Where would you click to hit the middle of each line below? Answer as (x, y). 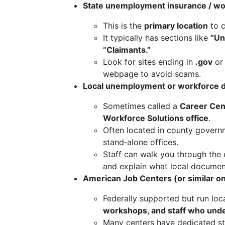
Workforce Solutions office (156, 118)
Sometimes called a (141, 106)
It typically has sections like (157, 38)
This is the (124, 26)
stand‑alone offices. (141, 142)
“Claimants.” (127, 50)
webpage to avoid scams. (152, 74)
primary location (176, 26)
